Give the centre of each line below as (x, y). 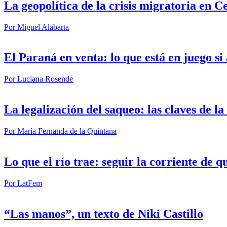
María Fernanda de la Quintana (67, 131)
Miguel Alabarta (43, 27)
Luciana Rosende (45, 79)
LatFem (30, 183)
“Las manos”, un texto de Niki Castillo (104, 214)
